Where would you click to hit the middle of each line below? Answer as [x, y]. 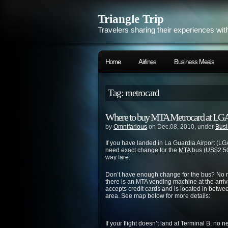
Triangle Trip [131, 19]
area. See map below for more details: [158, 196]
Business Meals [194, 62]
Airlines [147, 62]
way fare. [118, 157]
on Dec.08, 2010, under [181, 127]
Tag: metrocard [134, 93]
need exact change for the [142, 150]
